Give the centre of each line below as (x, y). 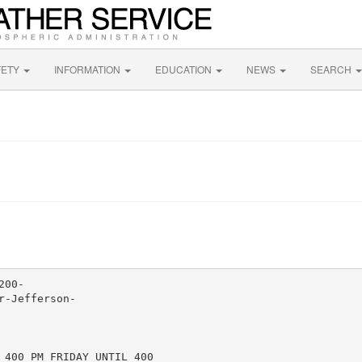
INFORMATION (88, 69)
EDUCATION (185, 69)
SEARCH (332, 69)
